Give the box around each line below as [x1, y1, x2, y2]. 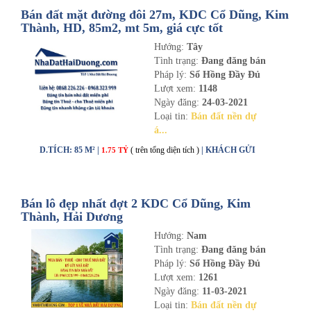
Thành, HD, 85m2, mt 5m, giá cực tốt [21, 21, 223, 35]
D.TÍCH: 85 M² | [40, 145, 101, 155]
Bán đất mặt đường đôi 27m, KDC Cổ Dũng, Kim [21, 8, 289, 22]
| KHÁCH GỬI [201, 145, 255, 155]
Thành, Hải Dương [21, 210, 123, 224]
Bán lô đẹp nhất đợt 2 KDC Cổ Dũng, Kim [21, 196, 251, 210]
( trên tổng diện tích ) [131, 145, 199, 155]
